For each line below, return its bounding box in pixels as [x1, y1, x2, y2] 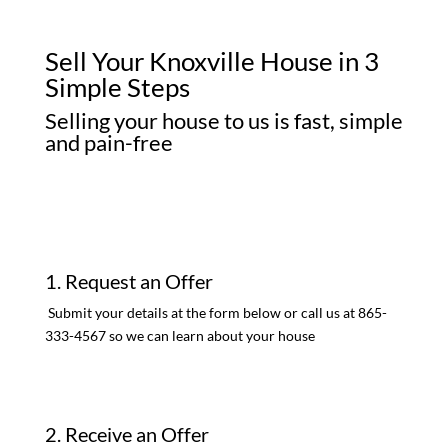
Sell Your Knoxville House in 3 [44, 45, 379, 78]
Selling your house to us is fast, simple [44, 107, 403, 135]
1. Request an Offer [44, 269, 213, 294]
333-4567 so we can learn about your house [44, 327, 315, 345]
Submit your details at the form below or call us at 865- [44, 304, 387, 322]
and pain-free [44, 129, 173, 157]
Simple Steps [44, 71, 190, 104]
